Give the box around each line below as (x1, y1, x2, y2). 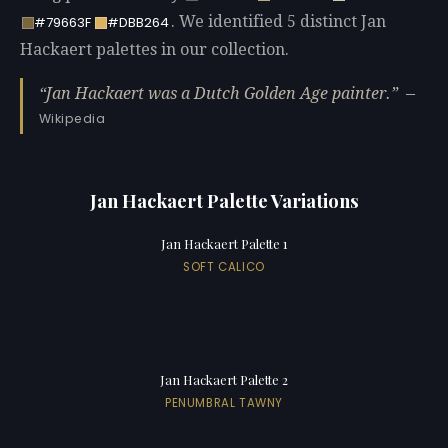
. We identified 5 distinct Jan (170, 12, 386, 32)
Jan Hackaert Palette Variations (89, 187, 359, 213)
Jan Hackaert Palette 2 (160, 371, 288, 389)
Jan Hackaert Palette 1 (160, 235, 288, 253)
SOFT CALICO (183, 258, 265, 275)
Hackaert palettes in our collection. (20, 40, 289, 60)
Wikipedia (39, 109, 106, 127)
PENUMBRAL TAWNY (165, 394, 283, 411)
